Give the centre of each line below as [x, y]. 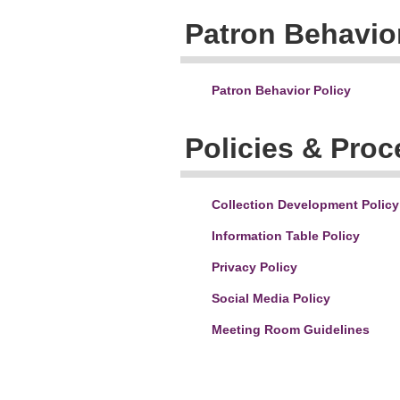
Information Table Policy [286, 236]
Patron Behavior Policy [281, 90]
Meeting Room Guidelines [291, 329]
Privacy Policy [254, 267]
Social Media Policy [271, 298]
